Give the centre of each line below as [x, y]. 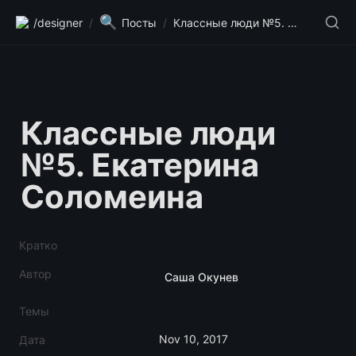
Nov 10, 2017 [193, 339]
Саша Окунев [201, 277]
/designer [58, 22]
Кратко [38, 245]
